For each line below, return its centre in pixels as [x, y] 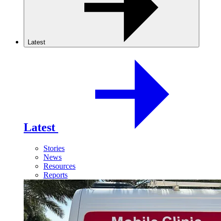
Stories [54, 148]
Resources [59, 166]
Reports [55, 175]
